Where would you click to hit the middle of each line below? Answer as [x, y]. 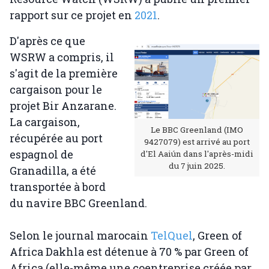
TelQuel [172, 235]
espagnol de [41, 154]
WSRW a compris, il [62, 57]
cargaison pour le [56, 89]
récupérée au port [56, 138]
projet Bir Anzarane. [63, 106]
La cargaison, [45, 122]
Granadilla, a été [53, 171]
